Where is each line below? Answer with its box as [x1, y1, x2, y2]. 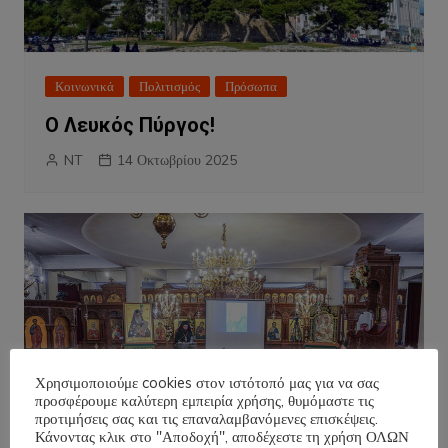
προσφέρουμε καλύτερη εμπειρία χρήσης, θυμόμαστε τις [35, 390, 374, 410]
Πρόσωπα [224, 78, 277, 95]
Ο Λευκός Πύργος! [44, 113, 215, 138]
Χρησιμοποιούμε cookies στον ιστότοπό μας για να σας [35, 372, 379, 392]
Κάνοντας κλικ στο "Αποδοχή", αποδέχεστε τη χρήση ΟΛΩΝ [35, 426, 409, 446]
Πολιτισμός [138, 78, 200, 95]
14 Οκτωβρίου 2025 [116, 151, 237, 170]
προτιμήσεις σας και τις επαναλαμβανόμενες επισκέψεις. [35, 408, 378, 428]
